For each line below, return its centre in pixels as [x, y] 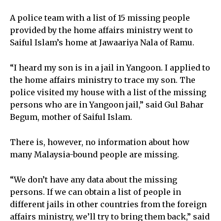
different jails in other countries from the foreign [108, 204]
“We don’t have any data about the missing [93, 180]
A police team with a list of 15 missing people [100, 18]
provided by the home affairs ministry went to [101, 30]
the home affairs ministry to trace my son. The [103, 80]
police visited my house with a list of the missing [108, 92]
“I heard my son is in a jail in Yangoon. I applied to [110, 68]
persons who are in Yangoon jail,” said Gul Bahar [107, 105]
